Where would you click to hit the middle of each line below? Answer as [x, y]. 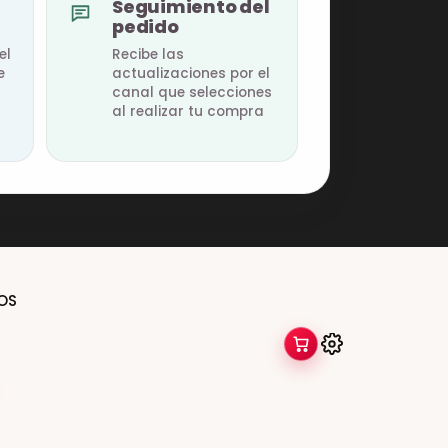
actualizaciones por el [191, 73]
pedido [145, 26]
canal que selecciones [192, 92]
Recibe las [148, 54]
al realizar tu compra [188, 111]
